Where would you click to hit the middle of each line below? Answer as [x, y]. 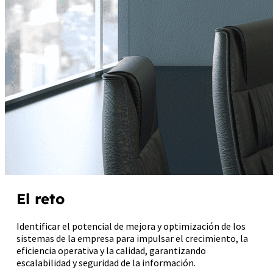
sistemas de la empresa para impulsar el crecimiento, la [133, 238]
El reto [41, 198]
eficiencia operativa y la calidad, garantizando [112, 250]
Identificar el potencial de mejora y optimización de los [131, 226]
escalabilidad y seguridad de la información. [106, 262]
